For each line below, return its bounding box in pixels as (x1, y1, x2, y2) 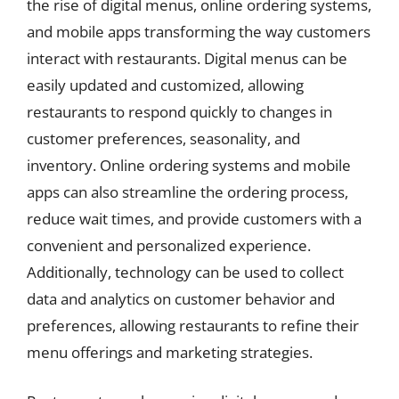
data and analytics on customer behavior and (27, 288, 335, 309)
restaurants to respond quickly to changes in (27, 101, 332, 122)
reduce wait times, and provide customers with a (27, 208, 362, 229)
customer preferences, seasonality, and (27, 127, 300, 149)
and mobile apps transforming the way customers (27, 20, 370, 42)
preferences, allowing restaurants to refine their (27, 314, 359, 336)
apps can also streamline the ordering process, (27, 181, 348, 202)
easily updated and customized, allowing (27, 74, 304, 95)
